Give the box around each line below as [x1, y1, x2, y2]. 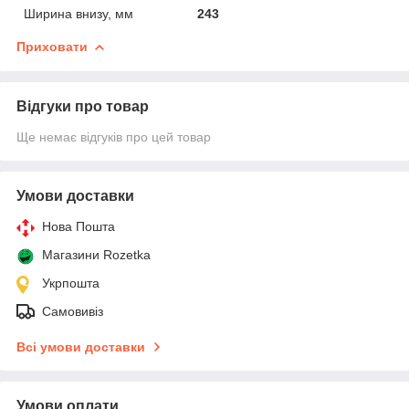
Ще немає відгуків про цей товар [16, 129, 211, 144]
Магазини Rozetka [42, 246, 151, 262]
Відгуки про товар [16, 98, 149, 114]
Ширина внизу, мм [24, 5, 133, 21]
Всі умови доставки [16, 339, 145, 354]
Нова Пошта [42, 218, 115, 234]
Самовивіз [42, 303, 103, 319]
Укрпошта [42, 275, 100, 290]
